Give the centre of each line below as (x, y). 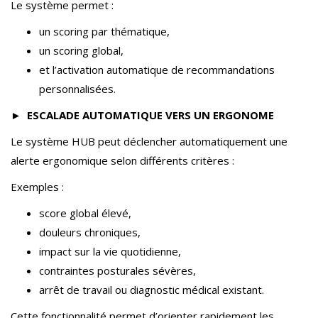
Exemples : (37, 187)
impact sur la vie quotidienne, (110, 251)
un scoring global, (81, 50)
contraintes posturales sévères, (117, 270)
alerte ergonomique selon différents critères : (122, 160)
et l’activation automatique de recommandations (157, 70)
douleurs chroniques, (90, 232)
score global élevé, (85, 213)
